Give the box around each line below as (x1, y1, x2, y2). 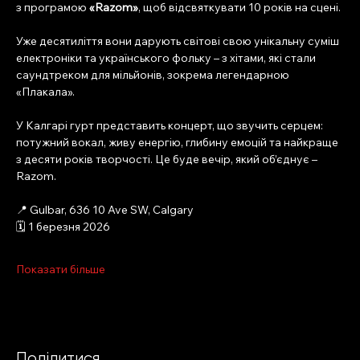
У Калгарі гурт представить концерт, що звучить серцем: (16, 118, 325, 133)
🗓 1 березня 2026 (16, 219, 110, 235)
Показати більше (16, 262, 105, 277)
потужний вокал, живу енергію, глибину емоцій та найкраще (16, 135, 341, 150)
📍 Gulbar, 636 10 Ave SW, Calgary (16, 202, 194, 218)
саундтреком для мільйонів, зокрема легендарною (16, 67, 292, 83)
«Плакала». (16, 84, 75, 100)
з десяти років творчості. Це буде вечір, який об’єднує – (16, 152, 320, 167)
